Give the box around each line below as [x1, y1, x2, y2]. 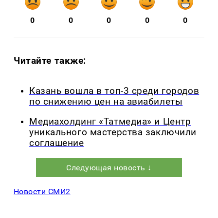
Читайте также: [14, 55, 87, 67]
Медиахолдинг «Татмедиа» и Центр [29, 116, 191, 127]
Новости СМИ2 [14, 186, 71, 196]
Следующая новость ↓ [66, 163, 152, 172]
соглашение [29, 137, 84, 148]
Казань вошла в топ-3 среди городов [29, 86, 200, 97]
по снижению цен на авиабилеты [29, 96, 183, 108]
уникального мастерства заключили [29, 127, 197, 138]
